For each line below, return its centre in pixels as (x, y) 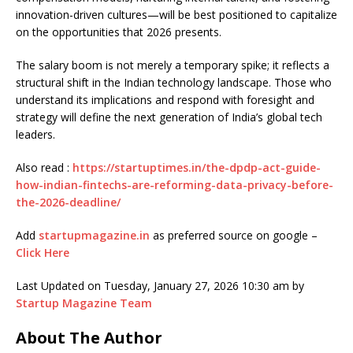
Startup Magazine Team (84, 303)
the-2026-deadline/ (68, 203)
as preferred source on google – (234, 236)
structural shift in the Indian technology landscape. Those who (174, 83)
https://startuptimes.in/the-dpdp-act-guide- (197, 168)
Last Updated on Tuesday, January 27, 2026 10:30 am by (160, 286)
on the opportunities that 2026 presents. (119, 32)
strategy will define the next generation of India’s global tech (169, 117)
